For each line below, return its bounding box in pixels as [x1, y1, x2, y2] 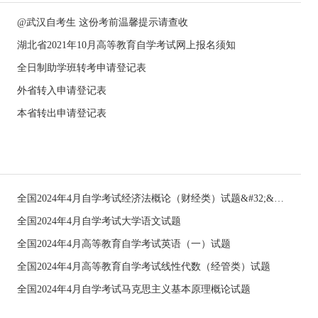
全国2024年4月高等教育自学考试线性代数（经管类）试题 [17, 261, 270, 272]
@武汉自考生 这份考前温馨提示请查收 [17, 17, 188, 28]
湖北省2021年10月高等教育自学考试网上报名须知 [17, 40, 236, 50]
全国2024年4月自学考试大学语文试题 [17, 216, 181, 226]
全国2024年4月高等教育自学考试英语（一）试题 [17, 238, 231, 249]
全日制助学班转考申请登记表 [17, 62, 146, 73]
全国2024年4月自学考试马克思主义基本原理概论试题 [17, 284, 251, 295]
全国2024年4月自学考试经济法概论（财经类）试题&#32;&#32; [274, 193, 284, 204]
